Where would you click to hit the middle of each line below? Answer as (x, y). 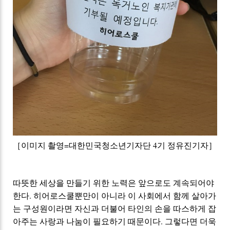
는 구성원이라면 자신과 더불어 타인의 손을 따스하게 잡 (115, 208)
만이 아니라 (106, 196)
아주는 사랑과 (40, 221)
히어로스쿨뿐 (58, 196)
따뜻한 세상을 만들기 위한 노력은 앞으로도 (93, 183)
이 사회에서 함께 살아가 (172, 196)
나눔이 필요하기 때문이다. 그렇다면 (133, 221)
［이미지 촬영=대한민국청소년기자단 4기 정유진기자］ (115, 145)
